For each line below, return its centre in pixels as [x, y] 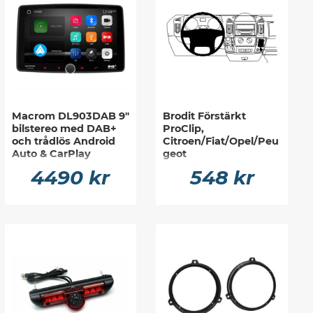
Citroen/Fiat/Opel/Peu [221, 141]
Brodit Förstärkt [205, 116]
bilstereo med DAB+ [64, 128]
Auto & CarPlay [51, 153]
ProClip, [184, 128]
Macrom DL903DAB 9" [70, 116]
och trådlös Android [63, 141]
